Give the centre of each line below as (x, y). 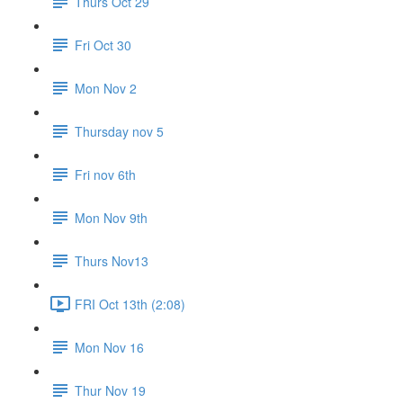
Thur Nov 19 (110, 390)
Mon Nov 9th (111, 217)
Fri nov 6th (105, 174)
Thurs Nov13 (112, 260)
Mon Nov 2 (106, 88)
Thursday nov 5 (119, 131)
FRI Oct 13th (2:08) (130, 304)
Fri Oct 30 (103, 45)
